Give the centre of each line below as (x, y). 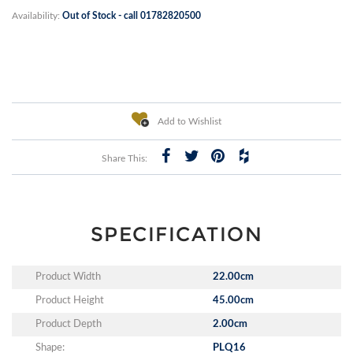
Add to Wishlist (188, 122)
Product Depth (69, 325)
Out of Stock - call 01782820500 (132, 16)
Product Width (68, 277)
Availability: (37, 16)
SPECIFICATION (176, 234)
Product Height (70, 301)
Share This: (124, 159)
